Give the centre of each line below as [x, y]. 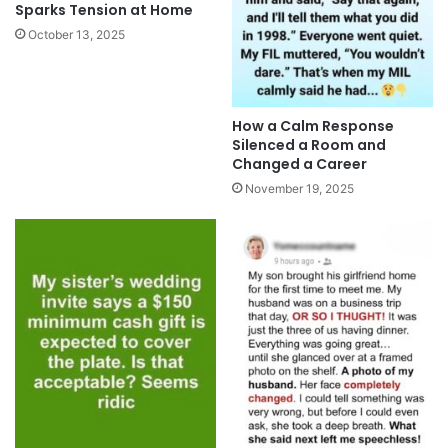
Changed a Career [299, 164]
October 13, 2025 [76, 35]
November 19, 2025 [299, 189]
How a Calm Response [313, 126]
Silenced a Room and [309, 145]
